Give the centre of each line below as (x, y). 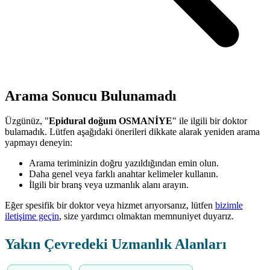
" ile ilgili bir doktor (210, 121)
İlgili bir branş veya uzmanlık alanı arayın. (109, 185)
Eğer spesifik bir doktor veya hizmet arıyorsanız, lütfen (110, 206)
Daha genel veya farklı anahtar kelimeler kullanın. (124, 174)
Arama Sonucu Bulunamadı (91, 96)
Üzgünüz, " (27, 121)
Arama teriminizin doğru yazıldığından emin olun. (124, 163)
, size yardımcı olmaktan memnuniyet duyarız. (146, 216)
